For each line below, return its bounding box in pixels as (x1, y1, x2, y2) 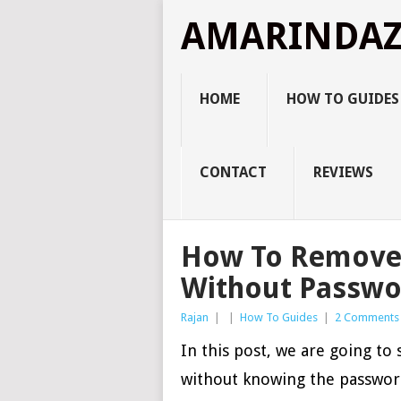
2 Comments (335, 311, 399, 324)
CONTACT (199, 164, 267, 181)
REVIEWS (312, 164, 373, 181)
